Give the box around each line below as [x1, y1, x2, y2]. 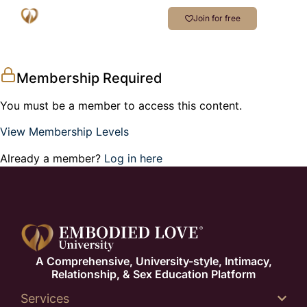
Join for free [193, 13, 241, 23]
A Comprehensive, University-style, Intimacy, [35, 254, 272, 269]
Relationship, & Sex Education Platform [51, 267, 256, 282]
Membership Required [16, 70, 162, 86]
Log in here [104, 151, 162, 165]
